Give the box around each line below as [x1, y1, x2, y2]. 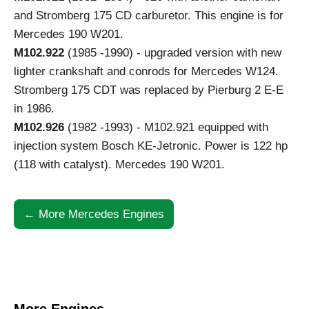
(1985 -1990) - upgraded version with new [64, 46, 281, 60]
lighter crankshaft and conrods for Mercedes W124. [14, 65, 279, 79]
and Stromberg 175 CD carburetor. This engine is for [14, 9, 283, 23]
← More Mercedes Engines [23, 208, 164, 221]
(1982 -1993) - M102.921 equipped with [64, 121, 268, 134]
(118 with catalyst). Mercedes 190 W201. [14, 158, 225, 172]
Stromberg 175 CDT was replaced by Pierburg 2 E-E [14, 83, 283, 97]
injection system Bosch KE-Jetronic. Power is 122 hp [14, 139, 288, 153]
